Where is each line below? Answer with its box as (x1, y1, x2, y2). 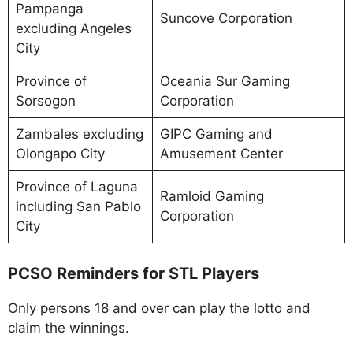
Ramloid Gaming (159, 188, 264, 205)
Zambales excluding (15, 126, 143, 143)
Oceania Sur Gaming (159, 73, 290, 90)
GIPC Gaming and (159, 126, 273, 143)
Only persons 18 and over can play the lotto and (8, 299, 310, 316)
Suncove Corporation (159, 10, 292, 27)
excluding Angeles (15, 20, 132, 37)
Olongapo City (15, 146, 105, 162)
